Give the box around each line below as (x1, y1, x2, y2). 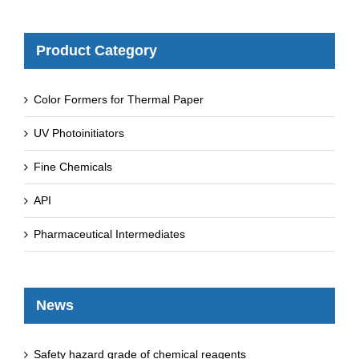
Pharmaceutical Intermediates (34, 227, 185, 240)
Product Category (36, 42, 157, 58)
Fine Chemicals (34, 159, 112, 173)
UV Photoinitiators (34, 126, 124, 139)
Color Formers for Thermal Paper (34, 92, 204, 106)
